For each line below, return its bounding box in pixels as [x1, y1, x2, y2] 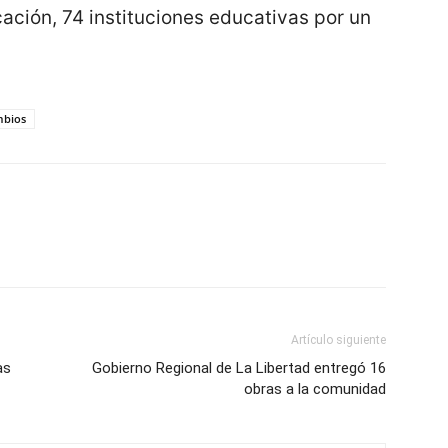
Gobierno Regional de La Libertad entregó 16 [92, 359, 386, 378]
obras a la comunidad [244, 380, 386, 399]
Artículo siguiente [291, 333, 386, 348]
